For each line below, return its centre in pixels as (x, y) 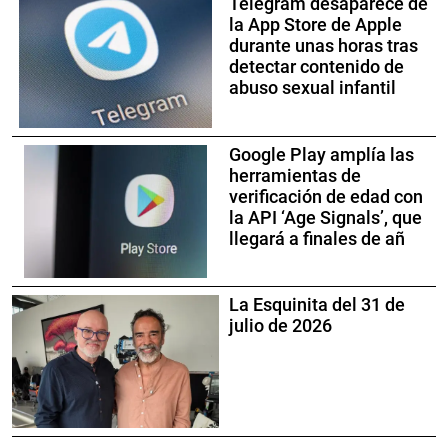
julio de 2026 (280, 325)
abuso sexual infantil (312, 88)
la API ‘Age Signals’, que (325, 217)
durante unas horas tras (323, 46)
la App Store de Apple (315, 25)
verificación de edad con (326, 196)
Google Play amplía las (321, 154)
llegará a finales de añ (317, 238)
